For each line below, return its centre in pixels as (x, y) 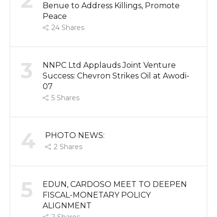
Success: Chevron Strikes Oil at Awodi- (116, 76)
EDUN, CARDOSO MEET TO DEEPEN (115, 184)
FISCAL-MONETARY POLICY (97, 195)
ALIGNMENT (67, 205)
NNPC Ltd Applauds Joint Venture (109, 65)
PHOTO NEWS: (75, 135)
